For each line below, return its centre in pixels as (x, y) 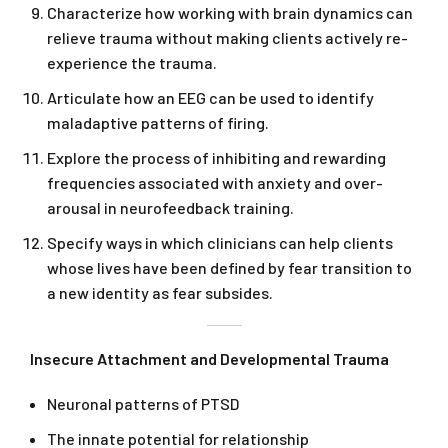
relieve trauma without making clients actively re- (227, 38)
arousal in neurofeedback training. (170, 208)
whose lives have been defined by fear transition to (229, 268)
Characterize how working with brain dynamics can (230, 13)
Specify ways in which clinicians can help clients (220, 243)
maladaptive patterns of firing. (158, 123)
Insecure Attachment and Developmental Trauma (209, 359)
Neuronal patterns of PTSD (143, 404)
